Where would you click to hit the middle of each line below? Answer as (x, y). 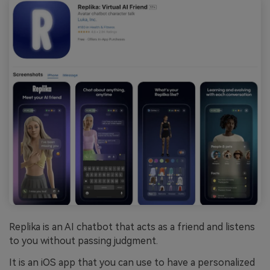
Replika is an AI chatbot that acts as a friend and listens (132, 227)
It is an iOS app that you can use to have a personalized (132, 263)
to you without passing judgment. (83, 241)
